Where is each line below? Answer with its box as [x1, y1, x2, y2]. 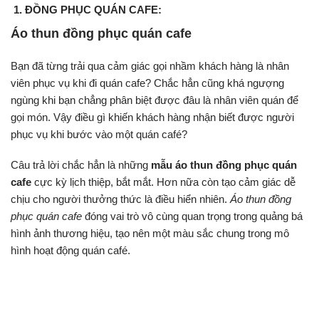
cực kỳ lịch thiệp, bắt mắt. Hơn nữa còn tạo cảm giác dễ [31, 176, 296, 189]
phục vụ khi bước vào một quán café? [11, 127, 187, 140]
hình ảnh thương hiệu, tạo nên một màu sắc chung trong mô [11, 227, 289, 240]
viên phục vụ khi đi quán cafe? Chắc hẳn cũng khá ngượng [11, 76, 284, 89]
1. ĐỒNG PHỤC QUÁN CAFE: [11, 3, 162, 16]
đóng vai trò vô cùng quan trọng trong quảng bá [82, 210, 303, 223]
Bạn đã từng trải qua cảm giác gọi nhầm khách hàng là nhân [11, 59, 289, 72]
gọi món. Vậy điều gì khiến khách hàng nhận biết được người [11, 110, 294, 123]
